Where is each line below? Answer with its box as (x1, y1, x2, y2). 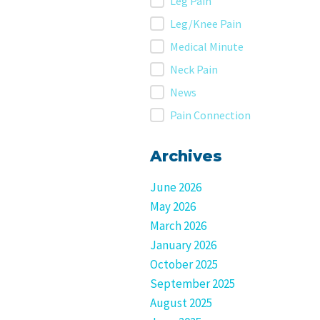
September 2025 (150, 276, 235, 291)
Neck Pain (170, 62, 218, 76)
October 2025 (150, 256, 218, 272)
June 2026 (150, 179, 201, 195)
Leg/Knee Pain (170, 16, 241, 31)
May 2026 (150, 199, 196, 214)
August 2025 (150, 295, 212, 311)
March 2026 (150, 218, 206, 234)
